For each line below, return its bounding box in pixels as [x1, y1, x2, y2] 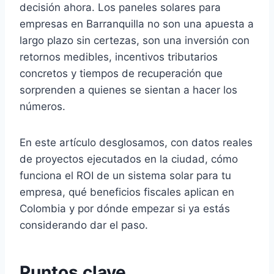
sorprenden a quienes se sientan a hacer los [20, 84, 237, 96]
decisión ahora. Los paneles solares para [20, 1, 221, 13]
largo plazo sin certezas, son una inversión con [20, 34, 250, 46]
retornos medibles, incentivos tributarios [20, 51, 218, 63]
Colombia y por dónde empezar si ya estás [20, 202, 230, 215]
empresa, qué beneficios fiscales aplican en [20, 186, 234, 198]
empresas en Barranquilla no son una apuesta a [20, 18, 254, 30]
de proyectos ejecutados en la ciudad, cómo [20, 153, 238, 165]
